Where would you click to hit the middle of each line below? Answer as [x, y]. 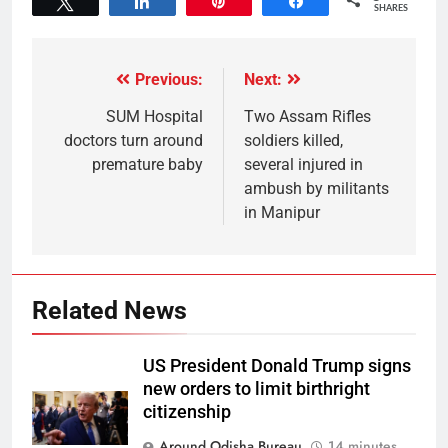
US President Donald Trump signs [277, 366]
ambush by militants [316, 188]
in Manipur [282, 212]
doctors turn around [133, 140]
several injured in [303, 164]
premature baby [147, 164]
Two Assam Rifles [307, 116]
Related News [109, 310]
